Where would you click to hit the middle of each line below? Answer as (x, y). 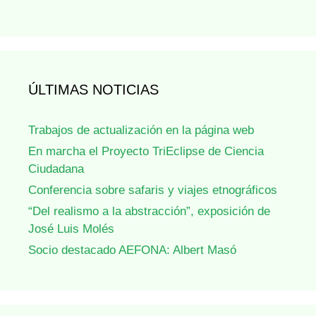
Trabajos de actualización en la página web (141, 130)
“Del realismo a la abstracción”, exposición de (149, 212)
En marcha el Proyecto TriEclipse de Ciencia (146, 152)
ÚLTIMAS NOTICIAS (93, 90)
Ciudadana (56, 169)
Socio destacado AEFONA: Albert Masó (132, 250)
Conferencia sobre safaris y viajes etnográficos (153, 190)
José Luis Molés (71, 229)
